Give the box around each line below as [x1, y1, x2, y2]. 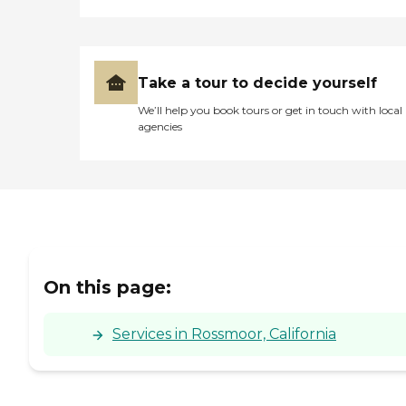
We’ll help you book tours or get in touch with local [138, 102, 402, 117]
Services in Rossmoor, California [112, 325, 336, 343]
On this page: [43, 276, 171, 299]
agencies [138, 119, 182, 133]
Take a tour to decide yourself [138, 73, 377, 92]
